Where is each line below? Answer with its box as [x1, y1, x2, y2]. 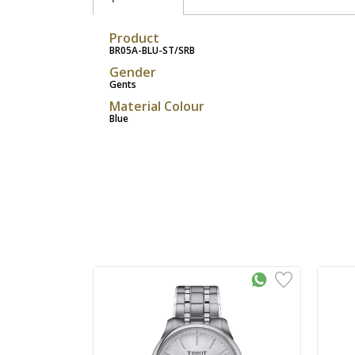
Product [109, 29, 159, 47]
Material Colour [109, 97, 204, 115]
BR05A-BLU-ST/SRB [109, 43, 195, 57]
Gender [109, 63, 156, 81]
